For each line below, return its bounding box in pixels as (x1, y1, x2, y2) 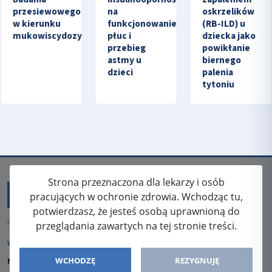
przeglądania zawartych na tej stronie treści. (35, 219, 237, 233)
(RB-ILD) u (202, 16, 245, 30)
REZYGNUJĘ (174, 254, 219, 266)
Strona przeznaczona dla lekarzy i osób (47, 175, 225, 189)
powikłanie (202, 41, 250, 55)
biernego (202, 53, 241, 67)
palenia (202, 65, 233, 79)
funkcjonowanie (107, 16, 177, 30)
